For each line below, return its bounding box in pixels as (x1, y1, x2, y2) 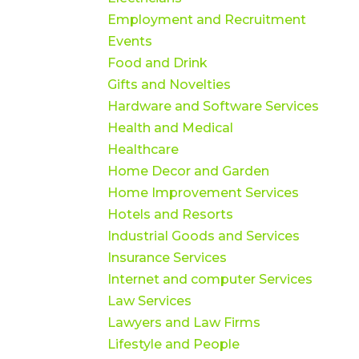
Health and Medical (107, 119, 234, 135)
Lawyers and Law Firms (107, 314, 261, 330)
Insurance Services (107, 249, 228, 265)
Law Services (107, 292, 192, 309)
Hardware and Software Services (107, 98, 320, 114)
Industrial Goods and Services (107, 228, 301, 244)
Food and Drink (107, 54, 208, 71)
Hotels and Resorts (107, 206, 234, 222)
